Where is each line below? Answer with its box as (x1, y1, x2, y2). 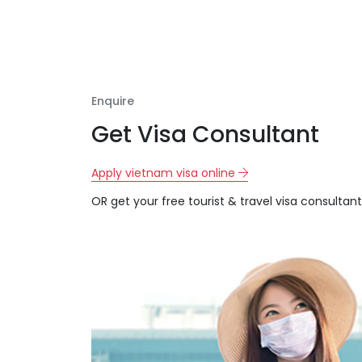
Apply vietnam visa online (90, 164, 238, 181)
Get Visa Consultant (90, 118, 319, 150)
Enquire (90, 92, 134, 109)
